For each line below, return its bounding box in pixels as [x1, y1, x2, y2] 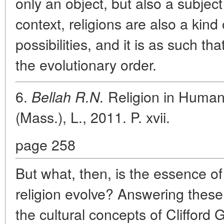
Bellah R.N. [31, 86, 104, 107]
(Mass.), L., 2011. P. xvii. [15, 106, 170, 127]
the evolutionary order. [15, 54, 156, 75]
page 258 [15, 134, 75, 155]
